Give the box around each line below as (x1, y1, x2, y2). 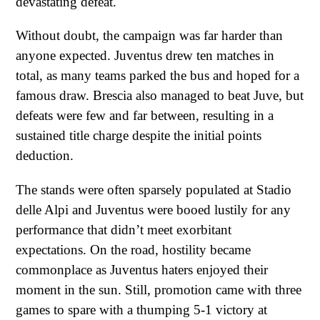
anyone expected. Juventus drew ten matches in (16, 48, 274, 64)
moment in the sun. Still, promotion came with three (16, 281, 301, 297)
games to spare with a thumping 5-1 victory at (16, 301, 267, 317)
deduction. (16, 148, 74, 164)
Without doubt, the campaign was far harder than (16, 28, 283, 44)
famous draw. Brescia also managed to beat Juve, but (16, 88, 304, 104)
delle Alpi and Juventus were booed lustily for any (16, 201, 291, 217)
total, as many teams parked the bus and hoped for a (16, 68, 299, 84)
